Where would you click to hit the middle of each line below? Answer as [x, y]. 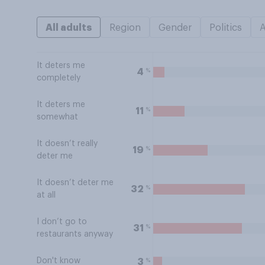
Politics [226, 28]
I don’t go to [62, 222]
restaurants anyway [75, 234]
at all [46, 195]
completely [59, 78]
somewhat [57, 117]
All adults [69, 28]
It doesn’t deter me [75, 183]
